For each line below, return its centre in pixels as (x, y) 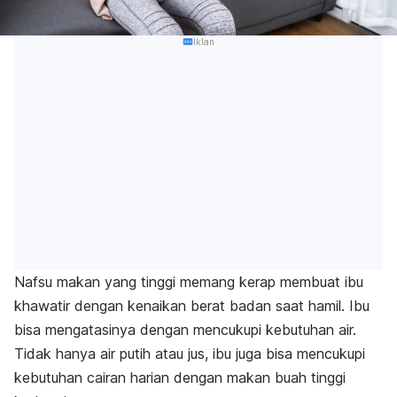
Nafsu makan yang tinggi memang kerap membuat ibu (189, 282)
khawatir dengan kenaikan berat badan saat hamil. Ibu (192, 306)
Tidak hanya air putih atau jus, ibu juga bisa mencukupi (190, 354)
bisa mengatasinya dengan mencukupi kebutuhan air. (185, 330)
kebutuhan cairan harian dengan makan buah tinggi (180, 378)
